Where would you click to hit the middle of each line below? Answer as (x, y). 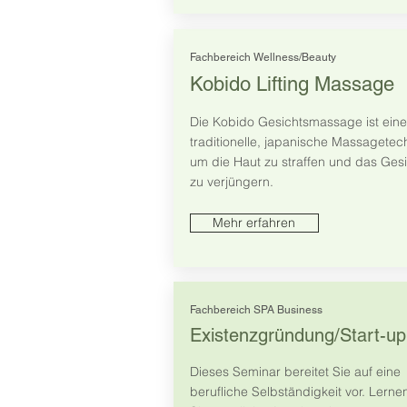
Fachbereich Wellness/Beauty (263, 58)
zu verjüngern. (231, 182)
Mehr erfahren (254, 223)
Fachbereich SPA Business (256, 310)
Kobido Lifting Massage (292, 84)
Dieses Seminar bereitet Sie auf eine (295, 372)
